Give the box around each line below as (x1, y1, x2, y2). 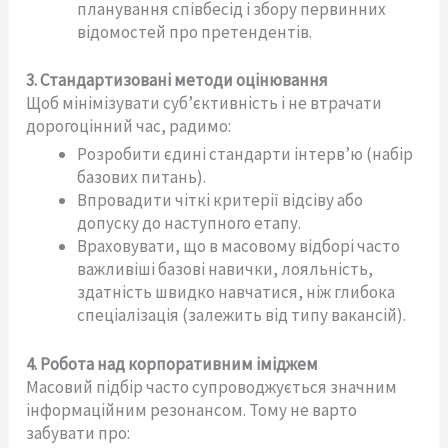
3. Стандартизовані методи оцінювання (26, 69, 329, 92)
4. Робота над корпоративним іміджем (26, 352, 319, 375)
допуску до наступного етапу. (77, 212, 302, 235)
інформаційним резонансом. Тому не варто (26, 398, 358, 421)
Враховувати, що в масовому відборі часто (77, 235, 401, 258)
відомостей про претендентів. (77, 20, 313, 43)
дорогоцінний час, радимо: (26, 115, 232, 138)
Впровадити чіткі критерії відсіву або (77, 189, 364, 212)
